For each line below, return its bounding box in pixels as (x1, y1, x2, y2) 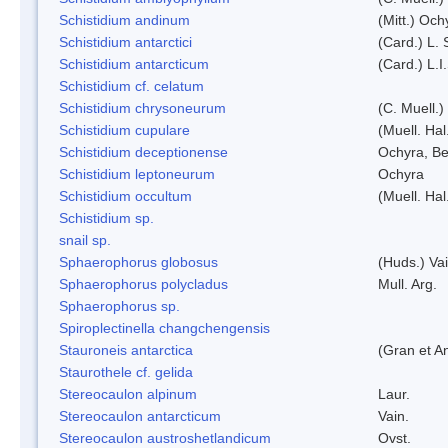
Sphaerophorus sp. (59, 297, 180, 314)
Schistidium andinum (59, 11, 190, 28)
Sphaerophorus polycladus (59, 275, 228, 292)
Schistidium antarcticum (59, 55, 209, 72)
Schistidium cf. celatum (59, 77, 204, 94)
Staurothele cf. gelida (59, 363, 193, 380)
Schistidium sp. (59, 209, 154, 226)
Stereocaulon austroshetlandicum (59, 429, 271, 446)
